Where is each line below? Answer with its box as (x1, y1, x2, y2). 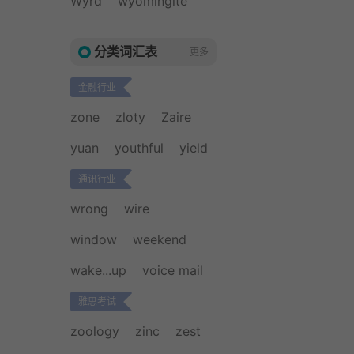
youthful (115, 140, 164, 156)
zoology (70, 323, 119, 339)
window (70, 232, 117, 247)
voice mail (142, 262, 203, 278)
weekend (133, 232, 186, 247)
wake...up (70, 262, 126, 278)
